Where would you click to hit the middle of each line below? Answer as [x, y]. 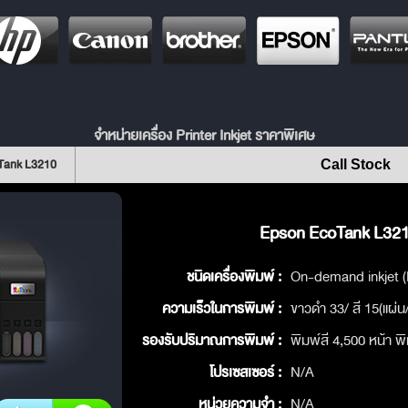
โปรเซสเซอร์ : [245, 372]
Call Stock [356, 164]
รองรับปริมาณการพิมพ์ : [212, 340]
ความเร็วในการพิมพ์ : [222, 308]
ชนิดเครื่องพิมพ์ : [234, 276]
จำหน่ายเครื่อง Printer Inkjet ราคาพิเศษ [204, 135]
